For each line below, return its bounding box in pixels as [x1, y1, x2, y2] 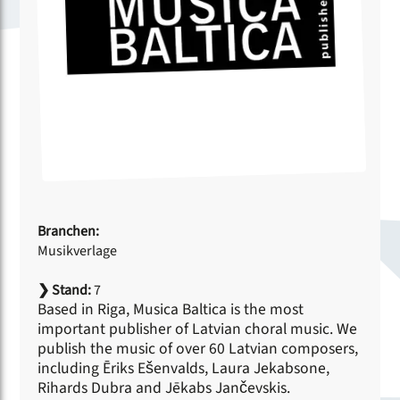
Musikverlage [37, 240, 118, 261]
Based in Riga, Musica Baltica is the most [37, 297, 304, 321]
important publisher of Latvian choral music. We [37, 317, 358, 340]
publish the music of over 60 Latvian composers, [37, 337, 359, 360]
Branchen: [37, 221, 100, 241]
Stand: [49, 279, 92, 300]
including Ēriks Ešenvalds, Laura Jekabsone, [37, 356, 330, 379]
